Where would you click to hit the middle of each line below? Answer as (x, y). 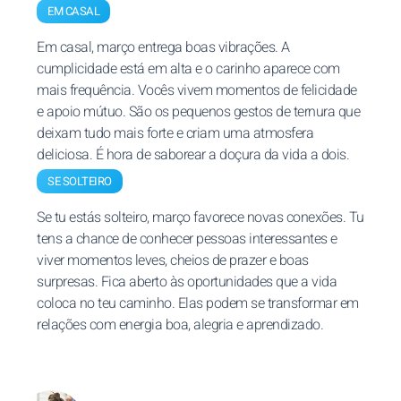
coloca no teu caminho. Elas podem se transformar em (198, 303)
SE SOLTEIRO (80, 181)
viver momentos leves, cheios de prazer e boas (173, 260)
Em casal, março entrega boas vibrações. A (163, 47)
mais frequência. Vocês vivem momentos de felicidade (197, 90)
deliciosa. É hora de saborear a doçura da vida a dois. (193, 155)
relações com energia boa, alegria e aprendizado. (180, 325)
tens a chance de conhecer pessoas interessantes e (187, 239)
